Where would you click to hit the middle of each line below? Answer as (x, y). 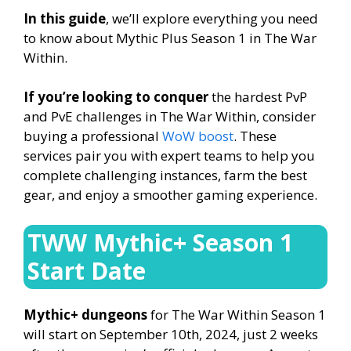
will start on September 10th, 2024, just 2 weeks (171, 334)
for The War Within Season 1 (237, 314)
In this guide (65, 18)
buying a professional (93, 136)
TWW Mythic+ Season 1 (160, 242)
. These (255, 136)
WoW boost (198, 136)
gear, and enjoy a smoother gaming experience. (170, 195)
